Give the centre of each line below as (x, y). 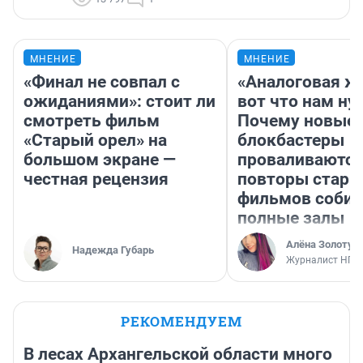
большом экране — (100, 159)
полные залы (291, 218)
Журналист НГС (323, 260)
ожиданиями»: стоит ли (120, 101)
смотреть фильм (92, 120)
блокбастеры (291, 140)
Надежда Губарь (113, 250)
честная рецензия (96, 179)
